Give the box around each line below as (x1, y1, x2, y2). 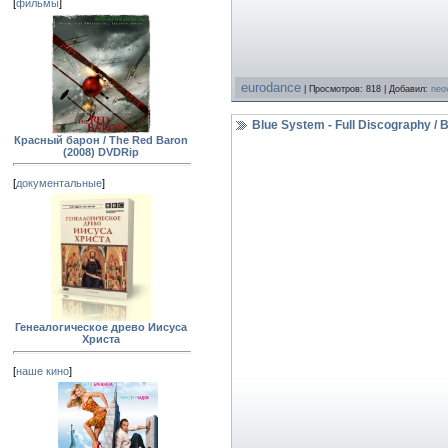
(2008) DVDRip (63, 145, 139, 158)
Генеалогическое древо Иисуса (15, 321, 187, 334)
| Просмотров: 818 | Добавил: (301, 83, 431, 94)
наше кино (16, 364, 69, 377)
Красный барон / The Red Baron (14, 133, 188, 146)
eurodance (241, 79, 301, 95)
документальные (16, 176, 102, 189)
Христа (82, 333, 120, 346)
